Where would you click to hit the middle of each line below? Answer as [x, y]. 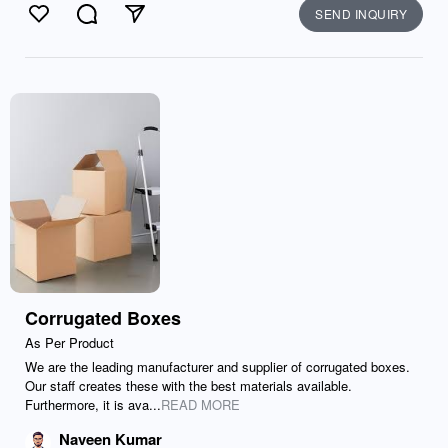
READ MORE [200, 404]
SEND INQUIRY [361, 13]
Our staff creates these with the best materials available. [188, 385]
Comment [120, 24]
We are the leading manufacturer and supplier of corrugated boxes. [217, 366]
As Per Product [69, 342]
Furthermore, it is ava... [93, 404]
